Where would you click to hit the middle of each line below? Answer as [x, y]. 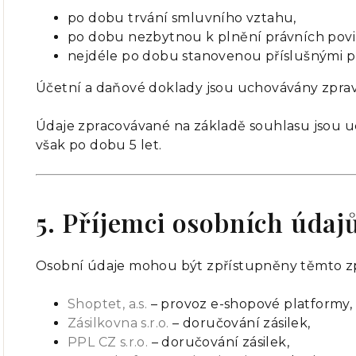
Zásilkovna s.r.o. [118, 323]
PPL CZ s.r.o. [108, 342]
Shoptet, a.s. [108, 304]
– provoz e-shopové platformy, [252, 304]
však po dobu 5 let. [99, 145]
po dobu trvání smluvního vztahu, [182, 18]
